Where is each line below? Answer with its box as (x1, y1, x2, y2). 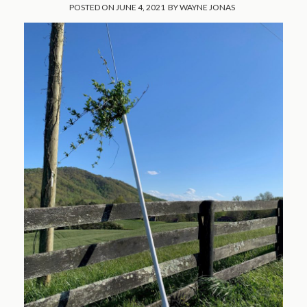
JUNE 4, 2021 (116, 2, 165, 13)
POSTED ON (69, 2, 114, 13)
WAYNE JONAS (180, 2, 235, 13)
